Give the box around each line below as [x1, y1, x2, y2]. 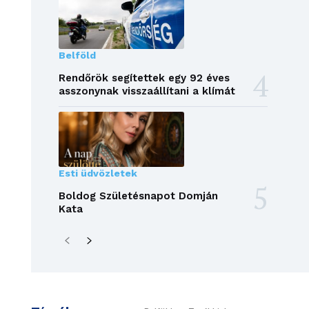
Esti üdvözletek [58, 168, 137, 179]
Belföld [58, 50, 96, 61]
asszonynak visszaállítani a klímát [58, 85, 235, 98]
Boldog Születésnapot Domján [58, 190, 218, 203]
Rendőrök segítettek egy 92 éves [58, 72, 230, 85]
